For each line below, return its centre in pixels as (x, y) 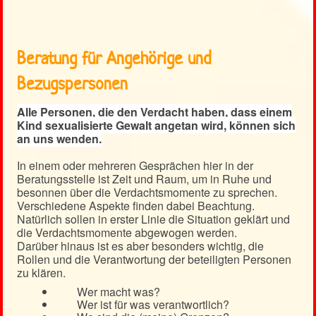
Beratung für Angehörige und (114, 59)
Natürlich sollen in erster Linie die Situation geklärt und (153, 219)
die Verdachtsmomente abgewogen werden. (127, 233)
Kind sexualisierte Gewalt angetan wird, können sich (156, 126)
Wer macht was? (119, 292)
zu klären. (41, 273)
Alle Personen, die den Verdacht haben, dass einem (154, 112)
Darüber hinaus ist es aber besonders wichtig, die (140, 246)
